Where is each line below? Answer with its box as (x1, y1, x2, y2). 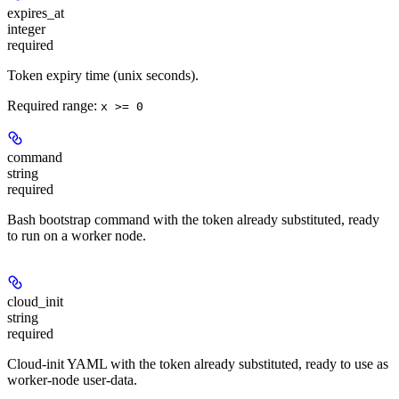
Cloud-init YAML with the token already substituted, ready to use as (7, 355, 388, 371)
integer (7, 20, 45, 37)
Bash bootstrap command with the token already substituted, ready (7, 211, 379, 227)
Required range (7, 97, 94, 113)
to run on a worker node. (7, 227, 146, 243)
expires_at (7, 4, 64, 20)
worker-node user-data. (7, 371, 137, 387)
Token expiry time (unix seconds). (7, 67, 199, 83)
